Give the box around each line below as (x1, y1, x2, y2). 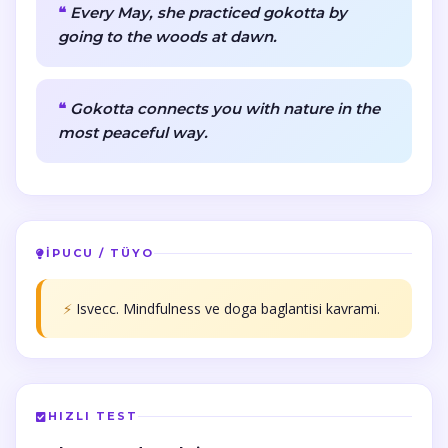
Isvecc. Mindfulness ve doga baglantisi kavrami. (76, 299, 380, 318)
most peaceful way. (58, 123, 208, 142)
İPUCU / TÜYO (46, 246, 154, 260)
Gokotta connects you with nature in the (70, 99, 380, 118)
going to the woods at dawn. (58, 27, 277, 46)
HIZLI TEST (48, 409, 138, 423)
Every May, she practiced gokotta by (70, 3, 347, 22)
